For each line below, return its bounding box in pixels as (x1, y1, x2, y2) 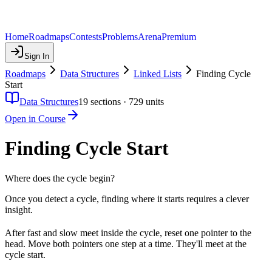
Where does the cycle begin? (5, 172, 115, 183)
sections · (88, 97, 129, 107)
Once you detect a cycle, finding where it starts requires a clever (5, 193, 249, 204)
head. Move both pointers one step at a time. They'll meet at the (5, 238, 246, 249)
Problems (102, 32, 138, 42)
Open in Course (5, 114, 66, 124)
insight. (5, 204, 33, 215)
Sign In (24, 52, 49, 61)
